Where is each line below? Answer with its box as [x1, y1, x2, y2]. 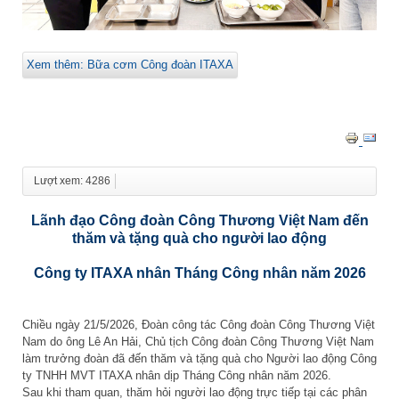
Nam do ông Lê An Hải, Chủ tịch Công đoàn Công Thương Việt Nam [22, 335, 374, 349]
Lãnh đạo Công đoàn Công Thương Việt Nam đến [30, 212, 369, 228]
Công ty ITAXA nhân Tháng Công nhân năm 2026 [33, 265, 366, 281]
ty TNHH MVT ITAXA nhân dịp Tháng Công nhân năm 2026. [22, 369, 331, 383]
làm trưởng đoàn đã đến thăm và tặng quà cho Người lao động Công [22, 352, 377, 366]
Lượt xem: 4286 [34, 175, 110, 186]
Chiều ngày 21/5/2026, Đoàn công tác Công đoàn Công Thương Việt [22, 318, 375, 332]
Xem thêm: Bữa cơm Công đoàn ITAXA [27, 58, 233, 72]
